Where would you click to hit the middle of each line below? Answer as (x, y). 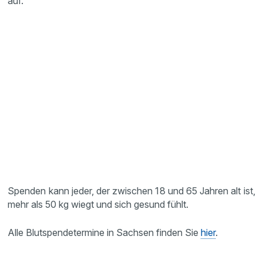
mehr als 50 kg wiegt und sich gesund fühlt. (100, 204)
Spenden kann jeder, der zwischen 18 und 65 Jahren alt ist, (131, 191)
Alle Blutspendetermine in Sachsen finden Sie (104, 232)
